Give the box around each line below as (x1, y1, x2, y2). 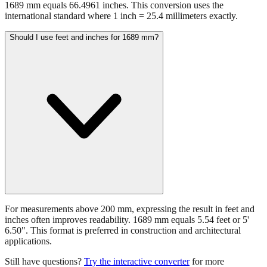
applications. (5, 236, 52, 247)
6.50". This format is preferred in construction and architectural (5, 225, 241, 236)
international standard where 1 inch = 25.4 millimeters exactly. (5, 11, 238, 21)
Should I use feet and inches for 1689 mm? (10, 33, 159, 42)
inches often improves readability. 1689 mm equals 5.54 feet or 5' (5, 215, 249, 225)
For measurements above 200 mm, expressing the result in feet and (5, 204, 254, 215)
